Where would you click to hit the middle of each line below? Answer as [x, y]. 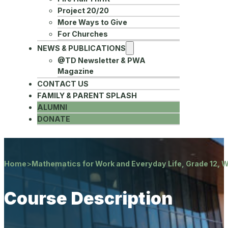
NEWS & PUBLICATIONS [81, 48]
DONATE [53, 119]
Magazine [75, 71]
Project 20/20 [83, 11]
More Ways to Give [92, 22]
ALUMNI [52, 107]
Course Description [88, 199]
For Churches [82, 34]
